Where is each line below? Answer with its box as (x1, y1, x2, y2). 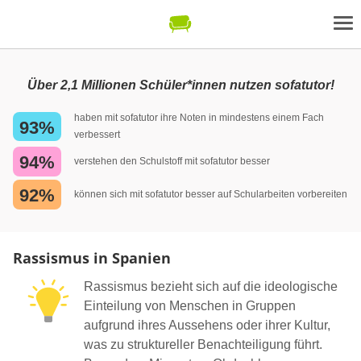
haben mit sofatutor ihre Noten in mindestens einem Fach (74, 112, 324, 123)
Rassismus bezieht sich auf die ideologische (84, 279, 338, 293)
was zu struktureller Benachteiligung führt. (84, 337, 322, 351)
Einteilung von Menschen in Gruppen (84, 298, 296, 313)
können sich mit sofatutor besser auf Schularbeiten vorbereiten (74, 188, 347, 200)
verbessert (74, 129, 120, 140)
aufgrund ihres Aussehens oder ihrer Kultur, (84, 317, 330, 332)
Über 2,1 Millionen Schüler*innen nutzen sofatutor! (27, 78, 334, 92)
